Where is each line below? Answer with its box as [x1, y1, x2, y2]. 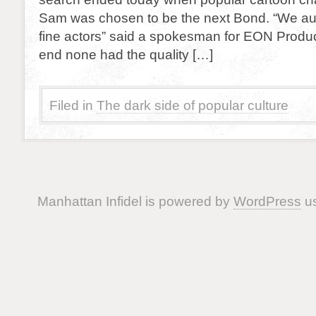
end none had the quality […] [39, 47, 213, 62]
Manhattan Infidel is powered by [37, 193, 233, 209]
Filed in [49, 97, 93, 113]
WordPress [233, 193, 301, 209]
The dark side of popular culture [97, 97, 288, 113]
